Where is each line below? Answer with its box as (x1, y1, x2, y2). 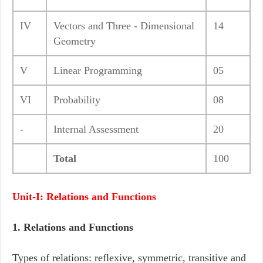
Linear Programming (53, 65, 142, 77)
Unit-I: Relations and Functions (12, 191, 156, 203)
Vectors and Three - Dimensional (53, 20, 194, 32)
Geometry (53, 35, 96, 48)
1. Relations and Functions (12, 221, 133, 234)
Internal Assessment (53, 123, 139, 136)
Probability (53, 94, 100, 106)
